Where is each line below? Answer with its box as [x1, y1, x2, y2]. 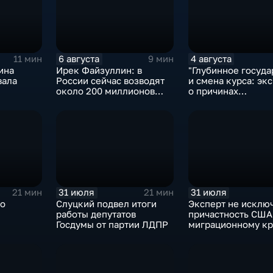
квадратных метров [56, 96, 144, 107]
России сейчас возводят [56, 75, 165, 86]
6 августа [58, 53, 100, 64]
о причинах [188, 85, 238, 96]
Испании [188, 229, 227, 240]
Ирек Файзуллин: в [56, 65, 143, 76]
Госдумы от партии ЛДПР [56, 219, 169, 230]
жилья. [56, 106, 88, 117]
